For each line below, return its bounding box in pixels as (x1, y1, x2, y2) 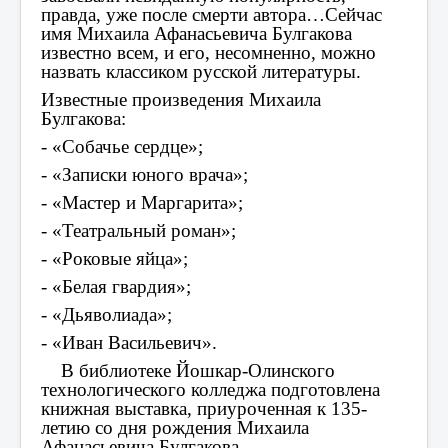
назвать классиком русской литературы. (41, 60, 361, 82)
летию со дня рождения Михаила (41, 416, 309, 438)
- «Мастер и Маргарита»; (41, 191, 243, 213)
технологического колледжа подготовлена (41, 378, 380, 400)
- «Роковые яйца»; (41, 247, 188, 269)
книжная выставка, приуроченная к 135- (41, 397, 367, 419)
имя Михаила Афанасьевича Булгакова (41, 22, 352, 44)
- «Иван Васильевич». (41, 331, 217, 353)
